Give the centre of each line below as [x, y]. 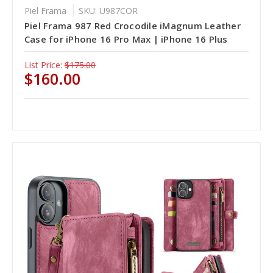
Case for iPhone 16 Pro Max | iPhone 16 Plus [126, 39]
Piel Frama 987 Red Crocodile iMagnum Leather [132, 26]
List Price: [43, 65]
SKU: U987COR [108, 11]
